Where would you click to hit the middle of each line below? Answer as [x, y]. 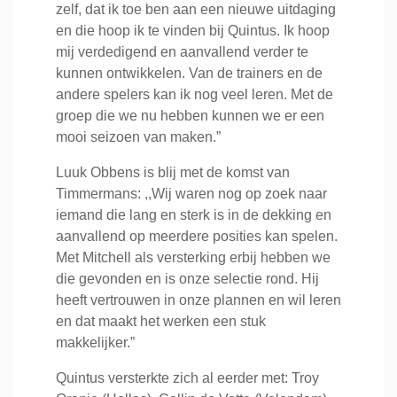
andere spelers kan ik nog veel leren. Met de [195, 94]
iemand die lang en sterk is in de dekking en [194, 215]
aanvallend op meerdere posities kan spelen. [197, 236]
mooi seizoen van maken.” [138, 137]
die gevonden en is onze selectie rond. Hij [187, 279]
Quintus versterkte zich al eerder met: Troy [187, 378]
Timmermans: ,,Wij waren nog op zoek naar [191, 194]
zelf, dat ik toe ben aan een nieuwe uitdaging [196, 9]
